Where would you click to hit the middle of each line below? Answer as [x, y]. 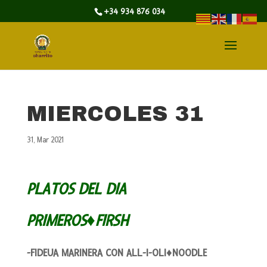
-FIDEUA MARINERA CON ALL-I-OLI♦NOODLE [117, 253]
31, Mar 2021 [45, 140]
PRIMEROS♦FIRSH [77, 221]
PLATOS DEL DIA [76, 189]
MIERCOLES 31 [115, 114]
